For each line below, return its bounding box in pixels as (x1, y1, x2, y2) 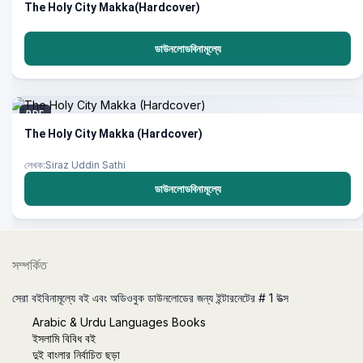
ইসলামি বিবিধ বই (32, 331, 96, 346)
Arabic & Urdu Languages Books (32, 315, 206, 330)
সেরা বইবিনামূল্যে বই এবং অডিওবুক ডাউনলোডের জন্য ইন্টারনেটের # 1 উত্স (12, 291, 288, 305)
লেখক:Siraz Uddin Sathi (24, 159, 126, 172)
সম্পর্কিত (12, 258, 47, 274)
